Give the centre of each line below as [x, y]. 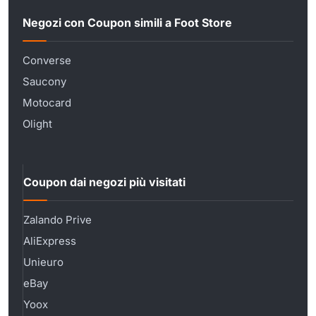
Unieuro [43, 262]
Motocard [47, 102]
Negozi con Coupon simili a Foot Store [127, 23]
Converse [47, 60]
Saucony [44, 81]
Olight [37, 123]
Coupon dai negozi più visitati [104, 182]
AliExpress [50, 241]
